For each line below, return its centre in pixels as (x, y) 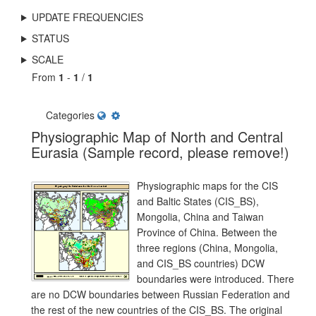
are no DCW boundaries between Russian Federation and (160, 294)
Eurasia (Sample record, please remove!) (160, 152)
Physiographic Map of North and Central (157, 136)
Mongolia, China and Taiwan (200, 217)
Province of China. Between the (207, 232)
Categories (70, 115)
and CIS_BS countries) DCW (201, 263)
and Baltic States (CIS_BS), (198, 201)
